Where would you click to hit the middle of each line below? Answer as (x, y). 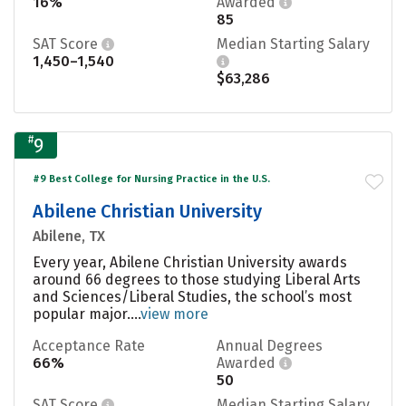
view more (174, 314)
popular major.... (87, 314)
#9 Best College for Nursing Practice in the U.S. (151, 179)
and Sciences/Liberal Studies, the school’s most (192, 296)
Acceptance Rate (89, 345)
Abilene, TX (69, 236)
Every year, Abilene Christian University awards (190, 262)
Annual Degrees (270, 345)
